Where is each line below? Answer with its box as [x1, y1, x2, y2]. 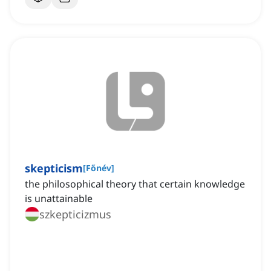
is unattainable [25, 192, 93, 206]
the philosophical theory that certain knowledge [25, 177, 245, 191]
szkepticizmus [39, 207, 111, 222]
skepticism [25, 161, 83, 176]
